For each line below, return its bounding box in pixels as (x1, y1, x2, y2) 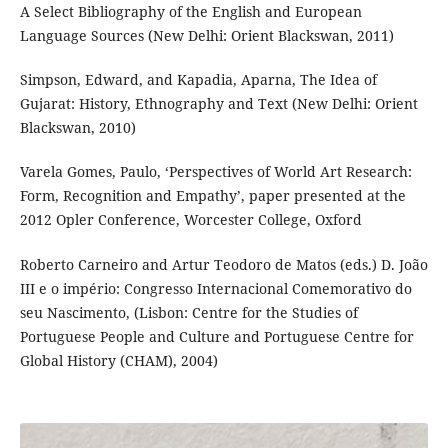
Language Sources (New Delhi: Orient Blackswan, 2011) (19, 26, 394, 46)
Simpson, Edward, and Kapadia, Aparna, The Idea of (19, 70, 377, 90)
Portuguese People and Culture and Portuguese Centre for (19, 326, 414, 346)
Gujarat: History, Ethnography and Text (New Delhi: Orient (19, 94, 418, 114)
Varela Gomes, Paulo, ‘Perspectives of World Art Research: (19, 162, 412, 182)
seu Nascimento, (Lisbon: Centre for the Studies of (19, 302, 358, 322)
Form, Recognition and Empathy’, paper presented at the (19, 186, 406, 206)
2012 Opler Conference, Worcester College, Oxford (19, 210, 362, 230)
